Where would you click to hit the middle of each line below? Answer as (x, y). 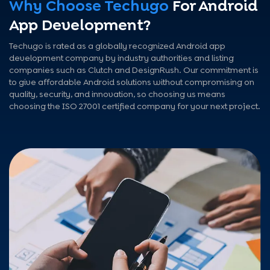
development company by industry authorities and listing (121, 58)
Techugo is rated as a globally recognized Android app (117, 46)
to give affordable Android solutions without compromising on (132, 82)
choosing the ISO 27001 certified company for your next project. (135, 106)
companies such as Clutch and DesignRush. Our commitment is (134, 70)
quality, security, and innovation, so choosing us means (117, 94)
